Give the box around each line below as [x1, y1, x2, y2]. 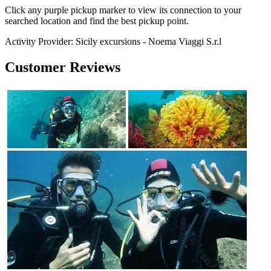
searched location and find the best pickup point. [5, 15, 189, 26]
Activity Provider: [5, 36, 73, 47]
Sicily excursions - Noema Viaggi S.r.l [76, 36, 221, 47]
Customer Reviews [5, 59, 120, 75]
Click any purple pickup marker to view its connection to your [5, 4, 241, 15]
